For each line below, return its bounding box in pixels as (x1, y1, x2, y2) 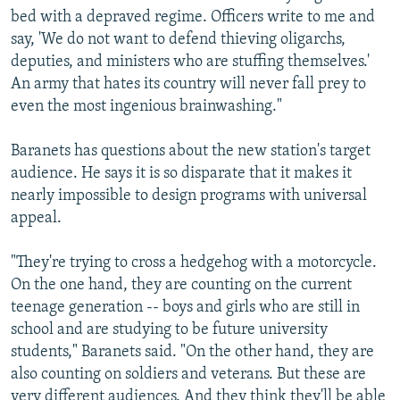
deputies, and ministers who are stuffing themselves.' (11, 53, 370, 71)
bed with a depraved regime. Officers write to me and (11, 8, 375, 26)
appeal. (11, 209, 62, 227)
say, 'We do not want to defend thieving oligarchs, (11, 30, 346, 48)
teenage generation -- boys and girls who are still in (11, 298, 360, 316)
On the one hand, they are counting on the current (11, 276, 352, 294)
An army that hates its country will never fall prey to (11, 75, 366, 93)
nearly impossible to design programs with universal (11, 187, 367, 204)
